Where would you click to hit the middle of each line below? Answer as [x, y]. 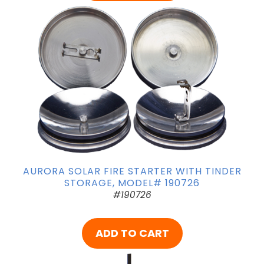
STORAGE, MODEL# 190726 [132, 183]
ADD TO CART [132, 233]
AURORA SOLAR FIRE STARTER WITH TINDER [132, 171]
